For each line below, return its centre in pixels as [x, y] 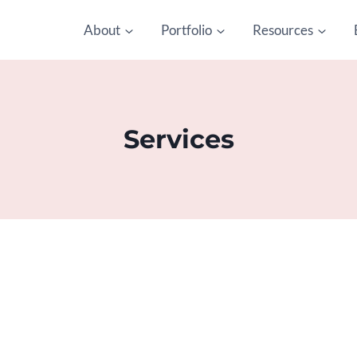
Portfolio [186, 30]
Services [178, 139]
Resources [283, 30]
